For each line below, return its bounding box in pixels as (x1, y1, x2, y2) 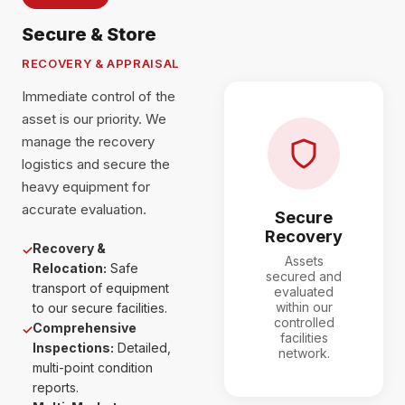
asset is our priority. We (22, 110, 166, 127)
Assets (284, 252, 324, 268)
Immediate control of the (22, 88, 175, 105)
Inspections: (33, 340, 114, 355)
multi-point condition (33, 360, 153, 375)
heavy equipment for (22, 178, 150, 195)
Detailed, (114, 340, 171, 355)
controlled (273, 314, 334, 330)
